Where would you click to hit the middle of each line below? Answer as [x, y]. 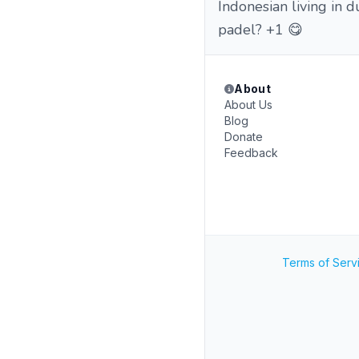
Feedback [251, 153]
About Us [248, 105]
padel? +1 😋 [260, 30]
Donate [244, 137]
